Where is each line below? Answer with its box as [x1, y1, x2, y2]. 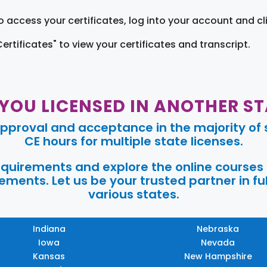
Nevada [201, 236, 235, 249]
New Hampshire [184, 250, 252, 262]
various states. [88, 185, 179, 203]
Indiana [32, 222, 66, 235]
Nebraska [197, 222, 240, 235]
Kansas [33, 250, 66, 262]
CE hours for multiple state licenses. [24, 132, 243, 150]
